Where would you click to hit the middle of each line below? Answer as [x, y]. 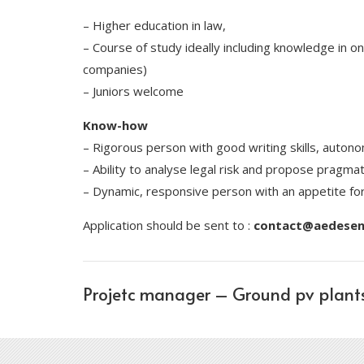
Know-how [115, 126]
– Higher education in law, [154, 26]
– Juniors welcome [133, 91]
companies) [115, 69]
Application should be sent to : [168, 225]
